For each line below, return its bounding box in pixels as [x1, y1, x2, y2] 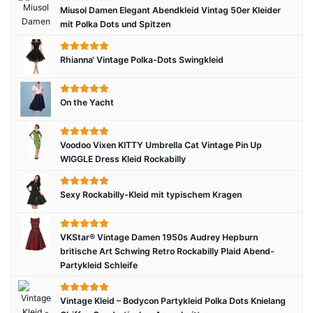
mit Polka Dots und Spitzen [60, 19, 170, 29]
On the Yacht [60, 97, 114, 108]
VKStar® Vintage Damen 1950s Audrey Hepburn [60, 232, 258, 242]
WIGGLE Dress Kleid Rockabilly [60, 154, 186, 164]
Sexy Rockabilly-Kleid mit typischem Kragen [60, 189, 242, 200]
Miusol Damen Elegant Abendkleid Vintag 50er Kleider [60, 5, 281, 15]
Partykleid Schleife [60, 260, 138, 270]
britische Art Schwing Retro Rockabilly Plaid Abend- [60, 246, 275, 256]
